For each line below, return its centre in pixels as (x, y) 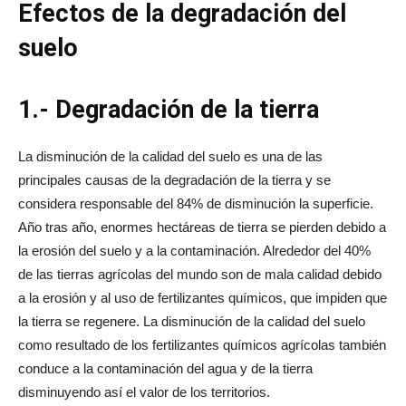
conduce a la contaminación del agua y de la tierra (165, 368)
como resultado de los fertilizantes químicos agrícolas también (202, 344)
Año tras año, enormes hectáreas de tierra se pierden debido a (202, 227)
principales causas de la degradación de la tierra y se (174, 179)
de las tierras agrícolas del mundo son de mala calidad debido (200, 274)
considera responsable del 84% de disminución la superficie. (196, 203)
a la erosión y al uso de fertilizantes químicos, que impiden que (203, 297)
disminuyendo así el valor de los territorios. (144, 391)
